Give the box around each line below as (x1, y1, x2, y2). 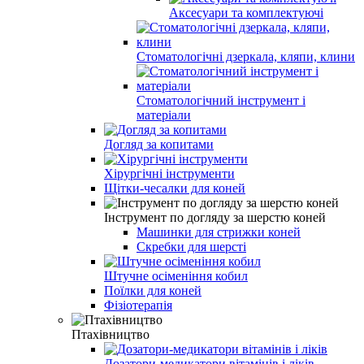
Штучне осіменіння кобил (104, 268, 248, 283)
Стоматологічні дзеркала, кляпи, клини (136, 49, 355, 63)
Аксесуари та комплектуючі (169, 5, 323, 19)
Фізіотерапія (104, 297, 172, 312)
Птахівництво (71, 327, 149, 341)
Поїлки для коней (104, 283, 201, 297)
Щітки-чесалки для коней (104, 180, 245, 195)
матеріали (136, 107, 191, 122)
